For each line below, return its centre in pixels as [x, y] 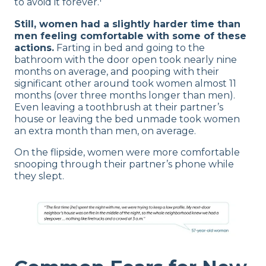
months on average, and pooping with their [117, 71]
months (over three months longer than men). [125, 95]
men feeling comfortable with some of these [130, 36]
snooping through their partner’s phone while [124, 164]
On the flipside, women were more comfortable [127, 152]
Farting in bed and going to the [129, 47]
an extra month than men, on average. [105, 131]
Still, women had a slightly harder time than [127, 24]
